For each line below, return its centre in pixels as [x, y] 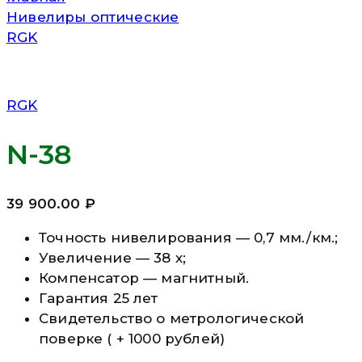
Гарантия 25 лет [99, 298]
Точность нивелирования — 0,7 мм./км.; [189, 237]
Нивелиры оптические [93, 17]
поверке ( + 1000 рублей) [132, 338]
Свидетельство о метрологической [172, 318]
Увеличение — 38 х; [113, 257]
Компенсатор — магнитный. [144, 278]
